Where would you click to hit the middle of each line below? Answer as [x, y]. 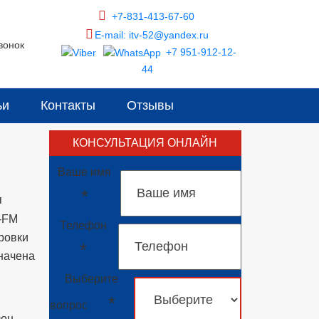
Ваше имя [85, 172]
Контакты [68, 105]
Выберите [91, 279]
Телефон [84, 225]
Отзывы [150, 105]
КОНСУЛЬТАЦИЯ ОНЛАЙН [145, 143]
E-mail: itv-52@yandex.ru [151, 35]
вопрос [70, 305]
